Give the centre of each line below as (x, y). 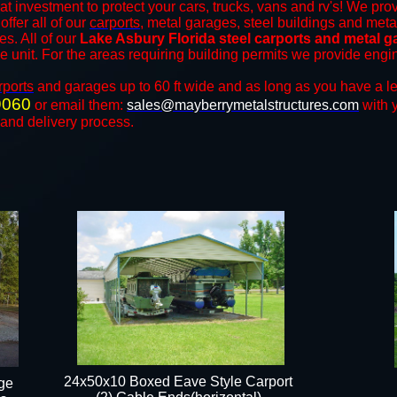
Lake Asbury (122, 39)
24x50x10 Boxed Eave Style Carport (178, 381)
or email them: (79, 105)
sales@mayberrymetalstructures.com (243, 105)
